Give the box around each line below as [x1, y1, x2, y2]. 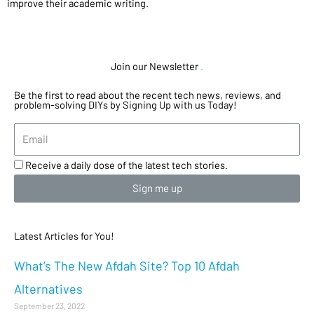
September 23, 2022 [14, 300, 85, 310]
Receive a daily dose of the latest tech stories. [25, 158, 228, 171]
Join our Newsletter [111, 60, 198, 72]
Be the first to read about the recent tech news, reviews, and [14, 88, 281, 101]
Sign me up [132, 182, 182, 194]
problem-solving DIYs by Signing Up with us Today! [14, 98, 237, 111]
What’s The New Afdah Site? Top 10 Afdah [14, 257, 240, 273]
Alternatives [14, 280, 83, 296]
